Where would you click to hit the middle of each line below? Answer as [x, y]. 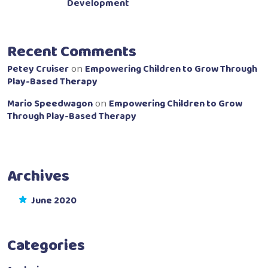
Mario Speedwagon [50, 104]
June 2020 [54, 201]
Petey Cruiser [38, 69]
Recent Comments [72, 52]
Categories [46, 246]
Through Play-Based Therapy [72, 117]
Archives [38, 177]
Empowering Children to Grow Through [171, 69]
